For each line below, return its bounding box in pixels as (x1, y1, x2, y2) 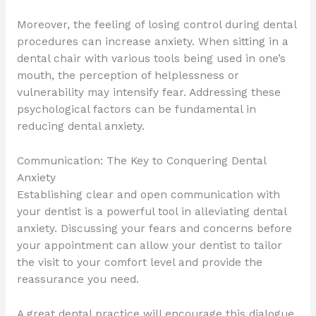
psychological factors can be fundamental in (16, 103, 256, 116)
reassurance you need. (16, 272, 139, 286)
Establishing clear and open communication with (16, 188, 280, 201)
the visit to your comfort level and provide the (16, 255, 262, 269)
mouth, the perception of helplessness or (16, 69, 239, 83)
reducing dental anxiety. (16, 120, 145, 133)
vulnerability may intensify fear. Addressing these (16, 86, 281, 99)
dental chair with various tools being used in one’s (16, 52, 286, 66)
